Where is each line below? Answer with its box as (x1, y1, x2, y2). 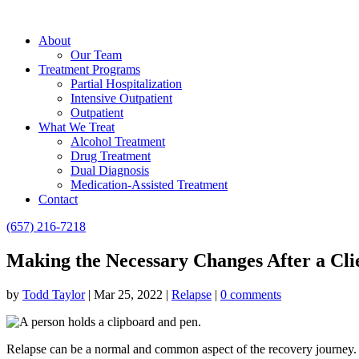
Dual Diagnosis (71, 163, 149, 177)
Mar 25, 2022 (94, 287, 163, 301)
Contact (38, 192, 78, 206)
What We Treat (38, 120, 115, 134)
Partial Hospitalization (71, 77, 182, 91)
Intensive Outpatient (71, 91, 172, 105)
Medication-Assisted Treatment (71, 178, 228, 192)
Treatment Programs (38, 63, 140, 76)
